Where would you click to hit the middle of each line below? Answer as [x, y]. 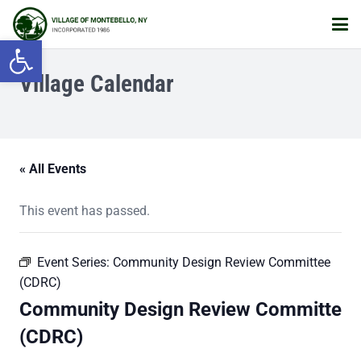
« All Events [53, 169]
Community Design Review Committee [222, 262]
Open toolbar [48, 48]
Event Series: [75, 262]
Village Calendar [97, 84]
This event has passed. [85, 211]
